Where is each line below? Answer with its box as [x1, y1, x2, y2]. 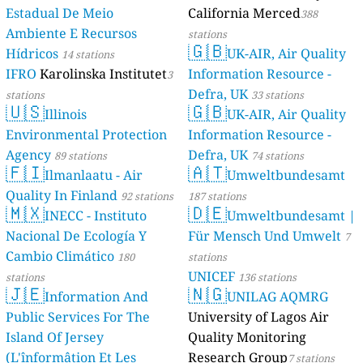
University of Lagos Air [188, 308, 329, 327]
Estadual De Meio [6, 4, 114, 23]
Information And [45, 288, 149, 306]
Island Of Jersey [6, 328, 105, 347]
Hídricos [6, 45, 59, 63]
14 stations [62, 47, 115, 62]
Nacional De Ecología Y [6, 227, 147, 246]
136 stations [238, 270, 297, 285]
